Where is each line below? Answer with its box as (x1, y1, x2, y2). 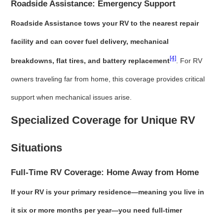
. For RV (176, 56, 203, 65)
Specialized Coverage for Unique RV (11, 113, 196, 126)
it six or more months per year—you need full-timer (11, 206, 183, 214)
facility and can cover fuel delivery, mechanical (11, 37, 169, 46)
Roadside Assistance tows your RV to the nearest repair (11, 19, 199, 28)
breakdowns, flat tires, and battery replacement (11, 56, 170, 65)
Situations (11, 141, 63, 154)
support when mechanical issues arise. (11, 93, 132, 101)
